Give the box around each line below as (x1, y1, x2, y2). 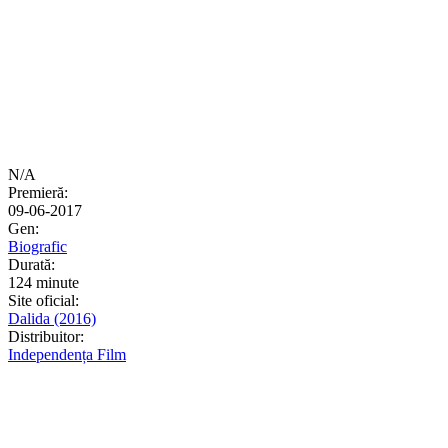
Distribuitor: (8, 327, 84, 345)
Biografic (8, 237, 67, 255)
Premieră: (8, 183, 68, 201)
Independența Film (8, 345, 126, 363)
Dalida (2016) (8, 309, 96, 327)
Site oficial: (8, 291, 79, 309)
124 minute (8, 273, 79, 291)
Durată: (8, 255, 55, 273)
